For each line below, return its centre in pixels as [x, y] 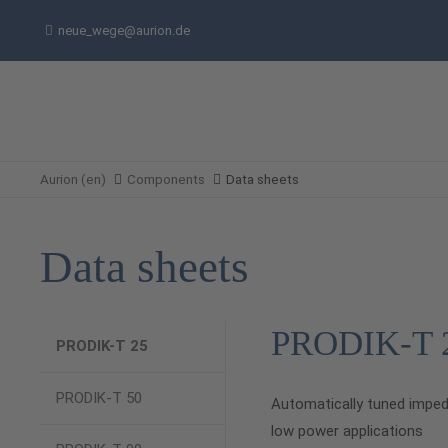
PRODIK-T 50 [99, 398]
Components [166, 179]
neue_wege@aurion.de [124, 30]
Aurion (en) [73, 179]
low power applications [346, 431]
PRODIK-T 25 [102, 346]
